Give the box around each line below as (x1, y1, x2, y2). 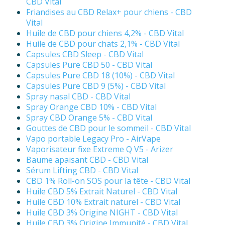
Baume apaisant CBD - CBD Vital (26, 154, 148, 166)
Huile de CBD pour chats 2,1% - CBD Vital (26, 38, 180, 50)
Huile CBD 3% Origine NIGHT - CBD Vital (26, 207, 178, 218)
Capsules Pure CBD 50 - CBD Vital (26, 59, 152, 71)
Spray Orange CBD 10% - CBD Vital (26, 101, 157, 113)
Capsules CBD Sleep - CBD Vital (26, 49, 144, 60)
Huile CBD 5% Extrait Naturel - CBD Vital (26, 186, 177, 197)
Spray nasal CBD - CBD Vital (26, 91, 131, 102)
